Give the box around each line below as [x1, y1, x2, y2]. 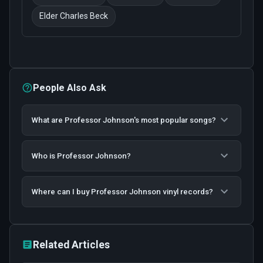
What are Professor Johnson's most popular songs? [32, 115, 216, 124]
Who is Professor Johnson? [32, 151, 131, 160]
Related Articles [33, 238, 110, 251]
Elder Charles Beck [39, 11, 108, 21]
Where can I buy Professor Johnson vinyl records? [32, 187, 213, 196]
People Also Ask [33, 82, 107, 93]
